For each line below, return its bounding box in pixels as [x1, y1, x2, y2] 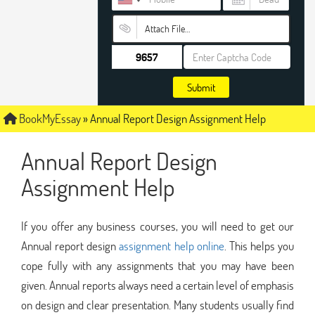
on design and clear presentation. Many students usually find [21, 296, 294, 313]
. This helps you [224, 237, 294, 254]
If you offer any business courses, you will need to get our [21, 217, 294, 234]
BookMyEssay [17, 110, 81, 127]
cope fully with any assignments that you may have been [21, 257, 294, 274]
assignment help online [119, 237, 224, 254]
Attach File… [144, 22, 190, 35]
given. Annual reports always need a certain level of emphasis [21, 276, 294, 293]
